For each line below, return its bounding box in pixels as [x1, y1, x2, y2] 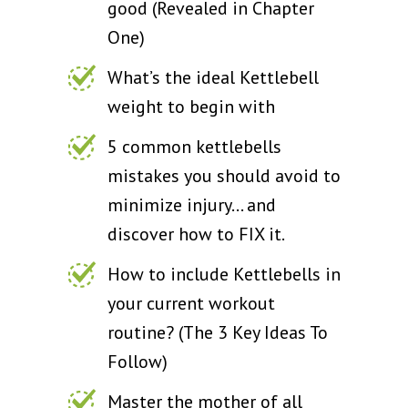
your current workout [107, 291, 275, 315]
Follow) [107, 349, 168, 373]
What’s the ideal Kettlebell [107, 65, 319, 89]
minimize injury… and [107, 192, 276, 217]
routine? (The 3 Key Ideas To [107, 320, 328, 344]
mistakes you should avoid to [107, 163, 341, 188]
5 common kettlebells [107, 134, 281, 158]
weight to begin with [107, 94, 275, 118]
